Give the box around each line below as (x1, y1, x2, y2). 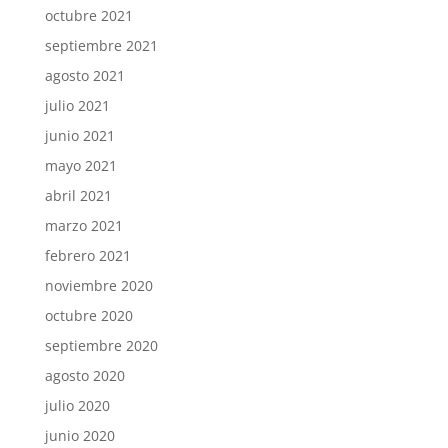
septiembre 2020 (44, 335, 158, 355)
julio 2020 (44, 395, 110, 415)
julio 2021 (44, 95, 110, 115)
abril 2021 (44, 185, 112, 205)
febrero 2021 (44, 245, 131, 265)
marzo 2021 (44, 215, 123, 235)
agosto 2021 (44, 65, 125, 85)
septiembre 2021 (44, 35, 158, 55)
